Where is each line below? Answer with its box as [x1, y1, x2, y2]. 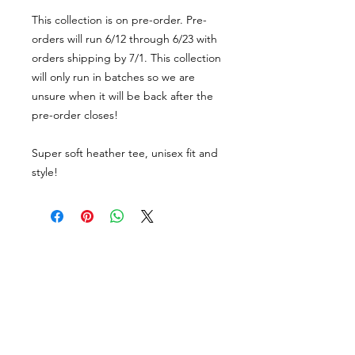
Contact [16, 275, 55, 289]
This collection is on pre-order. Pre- [32, 13, 207, 27]
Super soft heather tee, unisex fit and [32, 146, 218, 160]
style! [32, 165, 58, 179]
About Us [16, 249, 63, 263]
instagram [80, 276, 129, 290]
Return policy [16, 301, 81, 315]
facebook [80, 250, 126, 264]
